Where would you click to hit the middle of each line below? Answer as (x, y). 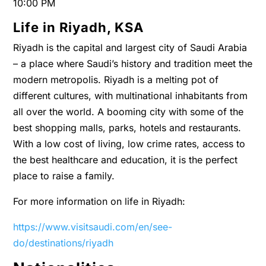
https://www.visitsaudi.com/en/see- (93, 227)
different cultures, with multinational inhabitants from (131, 96)
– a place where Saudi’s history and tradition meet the (133, 64)
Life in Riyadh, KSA (79, 27)
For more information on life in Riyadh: (99, 201)
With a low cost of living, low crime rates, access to (129, 144)
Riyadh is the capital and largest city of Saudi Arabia (130, 47)
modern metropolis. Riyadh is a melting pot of (116, 80)
